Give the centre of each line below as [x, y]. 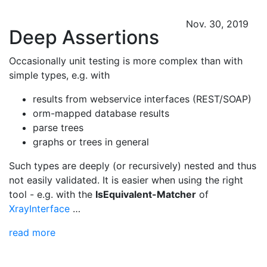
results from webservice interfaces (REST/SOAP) [142, 99]
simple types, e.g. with [59, 75]
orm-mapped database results [101, 113]
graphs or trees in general [91, 142]
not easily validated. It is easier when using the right [126, 180]
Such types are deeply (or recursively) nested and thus [133, 166]
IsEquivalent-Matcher [146, 194]
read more [32, 232]
